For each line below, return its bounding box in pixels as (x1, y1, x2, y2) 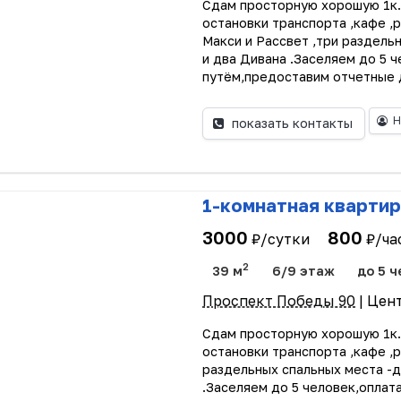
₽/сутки (252, 230, 311, 249)
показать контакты (231, 115, 353, 132)
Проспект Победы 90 (202, 291, 356, 310)
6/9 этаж (271, 263, 335, 279)
